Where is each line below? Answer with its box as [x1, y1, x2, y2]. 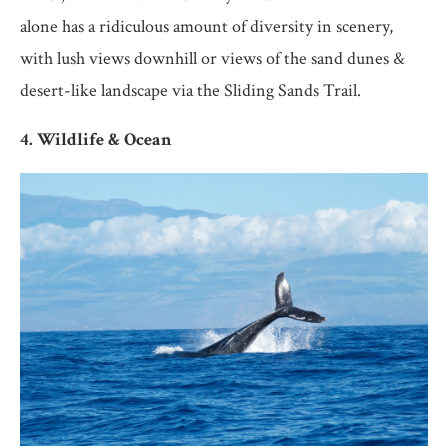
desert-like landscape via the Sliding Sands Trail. [20, 78, 361, 102]
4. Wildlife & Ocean [20, 127, 172, 151]
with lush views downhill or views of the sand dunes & [20, 46, 405, 70]
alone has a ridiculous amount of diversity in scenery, [20, 14, 393, 38]
